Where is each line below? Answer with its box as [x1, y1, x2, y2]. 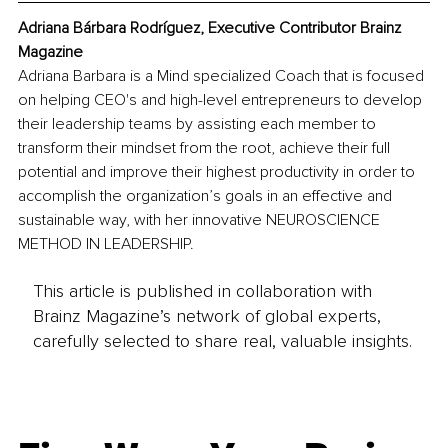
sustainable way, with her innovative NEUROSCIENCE [18, 210, 384, 231]
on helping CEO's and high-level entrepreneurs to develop [18, 90, 426, 111]
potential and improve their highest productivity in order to [18, 162, 419, 183]
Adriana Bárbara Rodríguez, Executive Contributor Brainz [18, 18, 405, 39]
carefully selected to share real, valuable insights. [32, 329, 412, 352]
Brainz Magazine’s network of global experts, [32, 304, 381, 327]
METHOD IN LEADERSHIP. [18, 234, 194, 255]
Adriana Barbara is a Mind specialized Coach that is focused [18, 66, 428, 87]
